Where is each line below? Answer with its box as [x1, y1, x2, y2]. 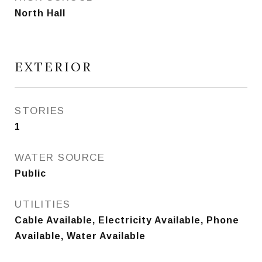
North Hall [15, 8, 65, 18]
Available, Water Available [15, 231, 146, 241]
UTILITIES [15, 199, 71, 210]
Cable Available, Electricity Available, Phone [15, 215, 239, 225]
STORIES [15, 105, 65, 116]
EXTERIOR [15, 59, 92, 75]
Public [15, 168, 46, 178]
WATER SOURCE [15, 152, 105, 163]
